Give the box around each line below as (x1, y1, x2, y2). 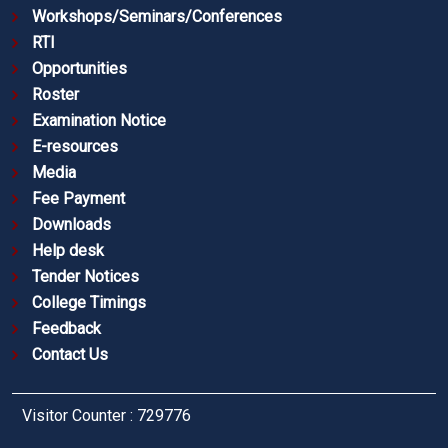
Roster (32, 85, 79, 105)
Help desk (32, 241, 104, 261)
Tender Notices (32, 267, 139, 287)
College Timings (32, 293, 146, 313)
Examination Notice (32, 111, 166, 131)
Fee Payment (32, 189, 125, 209)
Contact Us (32, 345, 108, 365)
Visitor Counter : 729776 (22, 406, 191, 426)
